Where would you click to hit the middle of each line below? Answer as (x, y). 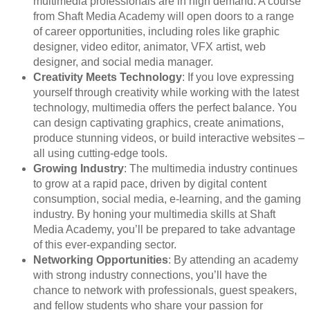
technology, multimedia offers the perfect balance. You (165, 107)
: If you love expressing (238, 77)
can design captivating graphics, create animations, (158, 122)
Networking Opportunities (101, 259)
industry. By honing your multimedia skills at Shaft (154, 214)
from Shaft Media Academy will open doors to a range (164, 16)
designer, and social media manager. (123, 62)
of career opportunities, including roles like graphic (156, 31)
